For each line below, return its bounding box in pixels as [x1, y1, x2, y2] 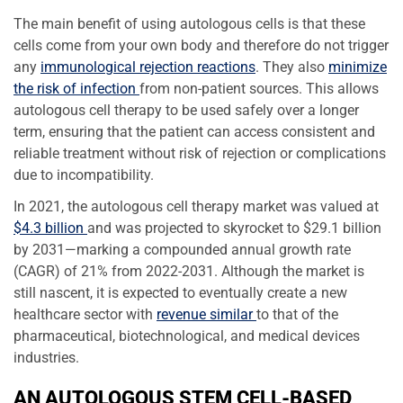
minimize [328, 58, 387, 76]
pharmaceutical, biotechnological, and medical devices [13, 327, 360, 345]
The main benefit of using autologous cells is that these [13, 14, 365, 32]
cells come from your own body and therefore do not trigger [13, 36, 389, 54]
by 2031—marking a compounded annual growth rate [13, 240, 351, 258]
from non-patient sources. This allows [139, 79, 379, 97]
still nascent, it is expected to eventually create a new [13, 283, 347, 301]
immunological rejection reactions [40, 58, 255, 76]
